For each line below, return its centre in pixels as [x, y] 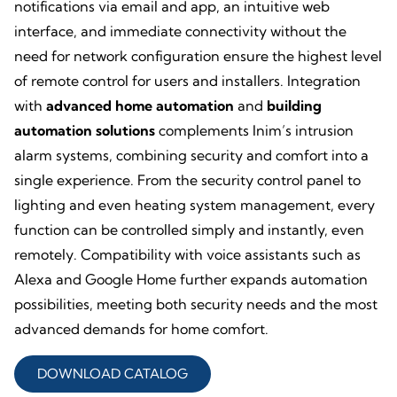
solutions [124, 131]
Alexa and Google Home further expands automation [191, 280]
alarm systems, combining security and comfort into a [191, 156]
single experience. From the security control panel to [187, 180]
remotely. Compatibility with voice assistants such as [187, 255]
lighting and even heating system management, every [195, 205]
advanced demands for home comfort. [141, 329]
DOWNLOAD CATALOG [113, 374]
